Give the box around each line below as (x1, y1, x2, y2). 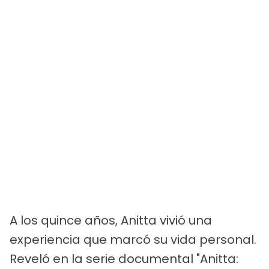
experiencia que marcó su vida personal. (10, 231, 256, 249)
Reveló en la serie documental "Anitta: (10, 250, 238, 268)
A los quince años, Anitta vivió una (10, 212, 212, 229)
